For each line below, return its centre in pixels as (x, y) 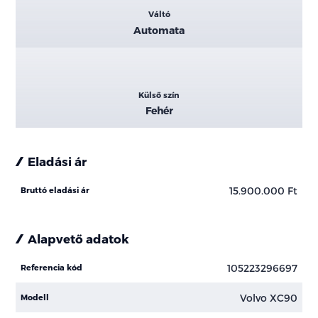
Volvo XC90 (268, 297)
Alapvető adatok (79, 239)
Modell (35, 297)
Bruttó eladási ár (55, 190)
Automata (159, 30)
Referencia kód (52, 268)
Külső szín (159, 94)
